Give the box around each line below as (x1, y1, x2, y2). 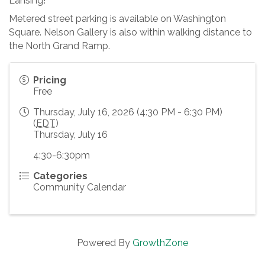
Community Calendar (33, 182, 126, 193)
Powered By (77, 237, 132, 249)
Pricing (33, 75, 66, 86)
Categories (33, 170, 88, 182)
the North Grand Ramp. (9, 40, 110, 52)
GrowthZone (132, 237, 188, 249)
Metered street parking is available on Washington (9, 13, 226, 25)
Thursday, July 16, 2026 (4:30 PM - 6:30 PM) (33, 106, 222, 118)
